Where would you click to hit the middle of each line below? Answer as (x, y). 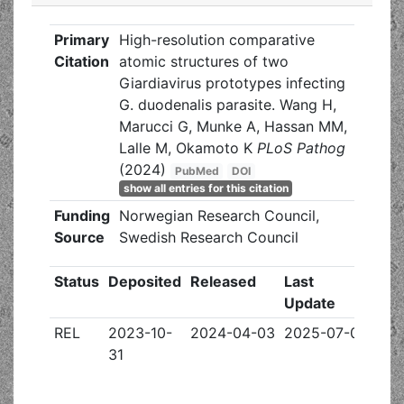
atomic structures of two (203, 61)
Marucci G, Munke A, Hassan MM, (233, 126)
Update (309, 303)
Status (76, 281)
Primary (81, 40)
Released (223, 281)
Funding (82, 216)
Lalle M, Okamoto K (185, 148)
